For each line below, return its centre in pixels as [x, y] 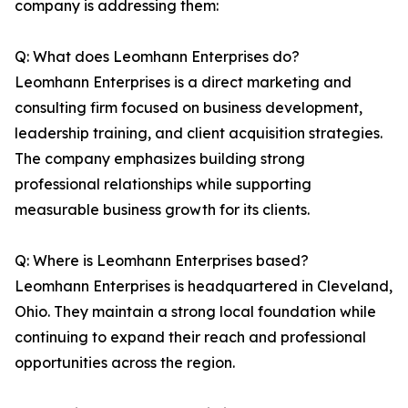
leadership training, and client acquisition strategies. [199, 133]
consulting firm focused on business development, [189, 108]
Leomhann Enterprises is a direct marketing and [183, 82]
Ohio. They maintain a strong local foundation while [195, 312]
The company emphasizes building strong [160, 159]
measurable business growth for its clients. [162, 210]
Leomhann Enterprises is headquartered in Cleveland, [204, 286]
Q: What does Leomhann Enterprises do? [157, 57]
